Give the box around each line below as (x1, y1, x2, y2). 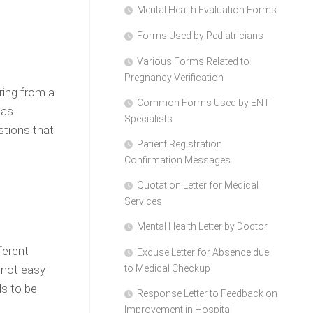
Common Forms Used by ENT (137, 97, 270, 108)
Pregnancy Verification (124, 72, 224, 83)
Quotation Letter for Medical (137, 180, 259, 191)
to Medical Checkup (124, 263, 210, 274)
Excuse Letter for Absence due (137, 247, 269, 258)
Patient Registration (137, 138, 222, 150)
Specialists (124, 113, 173, 124)
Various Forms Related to (137, 56, 249, 67)
